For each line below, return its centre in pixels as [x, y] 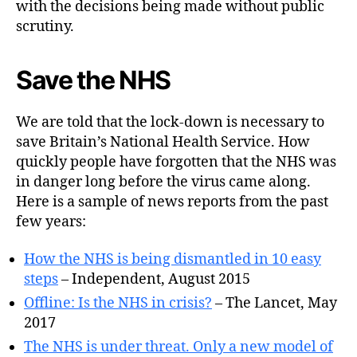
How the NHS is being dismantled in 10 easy [173, 259]
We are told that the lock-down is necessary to [170, 122]
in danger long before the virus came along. [163, 182]
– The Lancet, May [275, 303]
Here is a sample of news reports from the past [172, 202]
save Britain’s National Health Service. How [163, 142]
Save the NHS [94, 80]
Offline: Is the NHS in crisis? [118, 303]
